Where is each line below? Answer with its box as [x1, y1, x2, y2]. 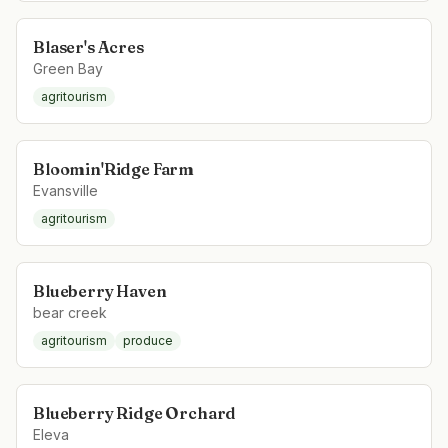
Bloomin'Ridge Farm [33, 159, 195, 179]
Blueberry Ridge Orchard [33, 403, 237, 423]
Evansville [33, 182, 98, 199]
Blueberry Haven [33, 281, 167, 301]
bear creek [33, 304, 107, 321]
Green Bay [33, 60, 103, 77]
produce [123, 333, 173, 348]
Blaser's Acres [33, 37, 144, 57]
